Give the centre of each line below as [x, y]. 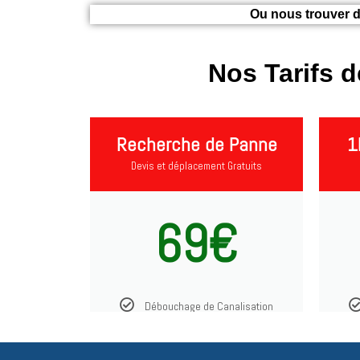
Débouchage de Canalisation [209, 307]
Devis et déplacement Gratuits [196, 166]
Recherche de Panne [196, 145]
